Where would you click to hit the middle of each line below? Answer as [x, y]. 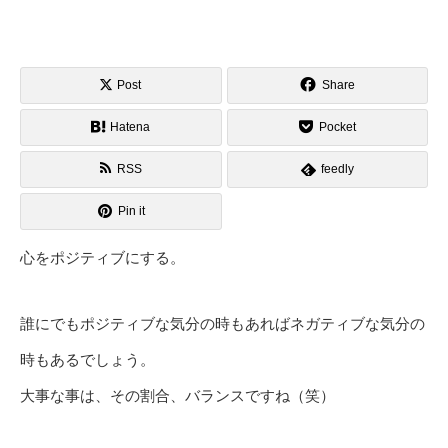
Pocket [338, 127]
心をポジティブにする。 [102, 258]
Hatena [130, 127]
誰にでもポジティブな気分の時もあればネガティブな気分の [222, 324]
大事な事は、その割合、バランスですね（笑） [177, 396]
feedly [337, 169]
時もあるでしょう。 [87, 360]
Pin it [131, 211]
